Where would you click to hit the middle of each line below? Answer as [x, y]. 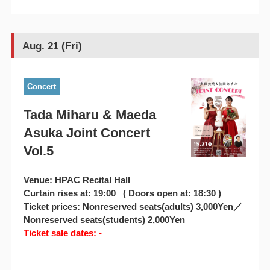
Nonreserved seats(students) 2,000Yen [104, 220]
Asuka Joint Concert [86, 133]
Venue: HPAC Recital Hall [77, 180]
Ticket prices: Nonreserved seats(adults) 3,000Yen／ [133, 207]
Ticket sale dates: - [62, 233]
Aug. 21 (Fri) [52, 46]
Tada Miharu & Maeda [89, 115]
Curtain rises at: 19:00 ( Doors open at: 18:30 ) [122, 193]
